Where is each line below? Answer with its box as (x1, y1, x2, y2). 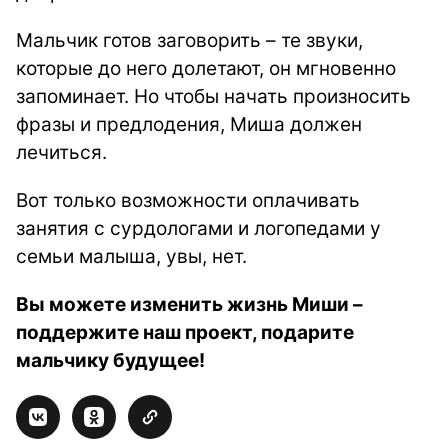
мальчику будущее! (16, 349, 205, 372)
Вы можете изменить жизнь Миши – (16, 293, 363, 316)
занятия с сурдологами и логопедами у (16, 217, 381, 240)
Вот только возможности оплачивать (16, 189, 360, 212)
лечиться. (16, 141, 107, 164)
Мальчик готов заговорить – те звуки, (16, 29, 363, 52)
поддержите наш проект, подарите (16, 321, 354, 344)
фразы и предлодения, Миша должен (16, 113, 362, 136)
